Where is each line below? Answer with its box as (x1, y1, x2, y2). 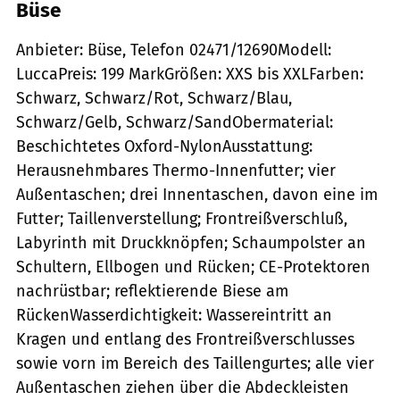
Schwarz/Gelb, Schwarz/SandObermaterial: (16, 112, 333, 132)
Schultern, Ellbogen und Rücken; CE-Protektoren (16, 256, 371, 277)
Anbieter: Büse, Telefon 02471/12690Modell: (16, 39, 331, 60)
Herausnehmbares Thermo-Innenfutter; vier (16, 160, 336, 180)
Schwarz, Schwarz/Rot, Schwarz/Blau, (16, 87, 292, 108)
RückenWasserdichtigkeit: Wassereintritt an (16, 304, 332, 325)
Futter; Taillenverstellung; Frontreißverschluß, (16, 208, 347, 229)
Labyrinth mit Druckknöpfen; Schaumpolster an (16, 232, 366, 253)
